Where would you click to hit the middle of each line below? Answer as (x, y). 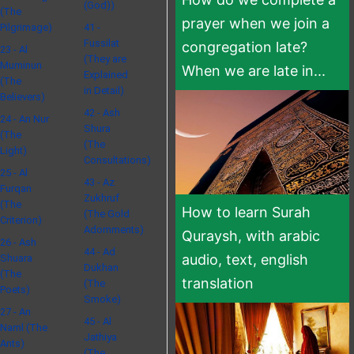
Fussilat (102, 43)
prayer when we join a (256, 23)
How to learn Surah (247, 212)
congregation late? (245, 47)
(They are (105, 58)
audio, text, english (245, 259)
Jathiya (101, 337)
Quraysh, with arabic (251, 235)
